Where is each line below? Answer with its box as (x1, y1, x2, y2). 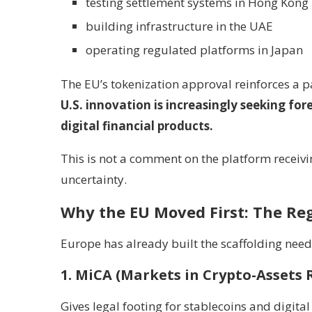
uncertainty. (61, 171, 127, 187)
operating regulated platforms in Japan (86, 42, 303, 58)
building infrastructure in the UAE (86, 18, 273, 34)
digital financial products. (61, 118, 213, 134)
